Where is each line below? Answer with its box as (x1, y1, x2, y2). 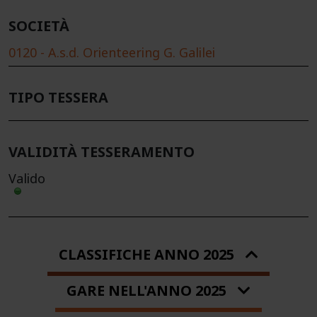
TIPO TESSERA (8, 88, 108, 108)
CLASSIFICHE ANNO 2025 (59, 244, 234, 265)
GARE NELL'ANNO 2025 (67, 280, 226, 301)
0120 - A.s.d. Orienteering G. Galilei (8, 44, 215, 62)
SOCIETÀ (8, 16, 69, 37)
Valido (8, 170, 45, 188)
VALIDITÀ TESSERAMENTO (8, 142, 195, 163)
